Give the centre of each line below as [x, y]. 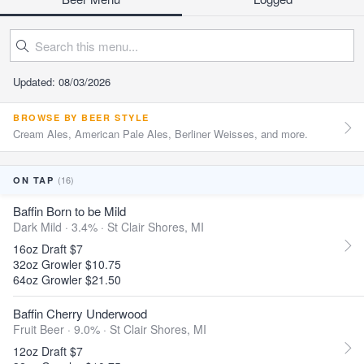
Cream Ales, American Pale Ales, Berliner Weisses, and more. [160, 134]
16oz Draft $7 [48, 249]
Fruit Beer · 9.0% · [61, 329]
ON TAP [35, 180]
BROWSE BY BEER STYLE [81, 117]
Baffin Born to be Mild [69, 211]
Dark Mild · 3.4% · [60, 227]
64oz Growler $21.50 [67, 279]
